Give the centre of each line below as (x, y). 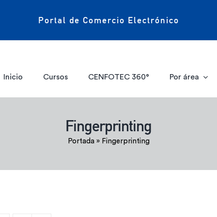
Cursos (56, 77)
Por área (184, 77)
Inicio (13, 77)
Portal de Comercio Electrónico (108, 20)
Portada (81, 141)
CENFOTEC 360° (118, 77)
